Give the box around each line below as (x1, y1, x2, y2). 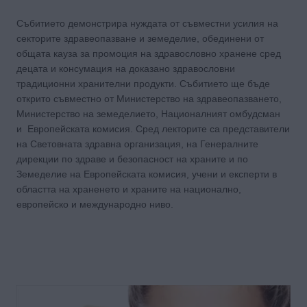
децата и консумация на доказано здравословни (16, 62, 235, 74)
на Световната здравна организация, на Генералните (16, 138, 258, 149)
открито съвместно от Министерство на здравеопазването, (16, 93, 282, 104)
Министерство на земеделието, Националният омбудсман (16, 108, 280, 119)
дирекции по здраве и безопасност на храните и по (16, 153, 248, 164)
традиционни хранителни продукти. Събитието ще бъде (16, 77, 270, 89)
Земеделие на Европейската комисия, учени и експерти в (16, 168, 277, 180)
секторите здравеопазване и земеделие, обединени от (16, 32, 264, 44)
